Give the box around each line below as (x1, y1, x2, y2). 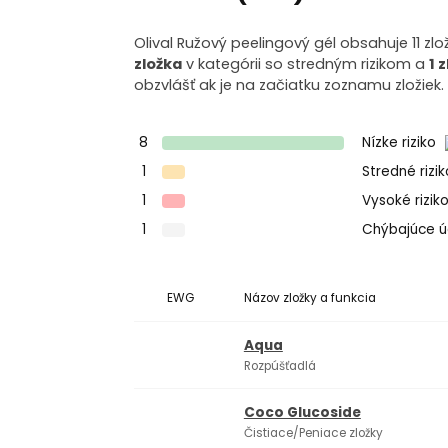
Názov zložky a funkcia (243, 290, 376, 307)
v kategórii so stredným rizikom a (182, 54, 430, 75)
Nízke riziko (362, 132, 441, 152)
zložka (134, 54, 183, 75)
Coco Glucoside (243, 403, 361, 423)
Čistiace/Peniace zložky (243, 425, 383, 442)
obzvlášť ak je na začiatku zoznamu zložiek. (134, 75, 445, 96)
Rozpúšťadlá (243, 357, 316, 374)
